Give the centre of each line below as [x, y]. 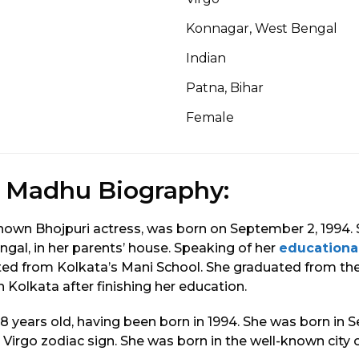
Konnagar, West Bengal [262, 28]
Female [210, 117]
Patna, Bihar [225, 87]
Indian [206, 58]
